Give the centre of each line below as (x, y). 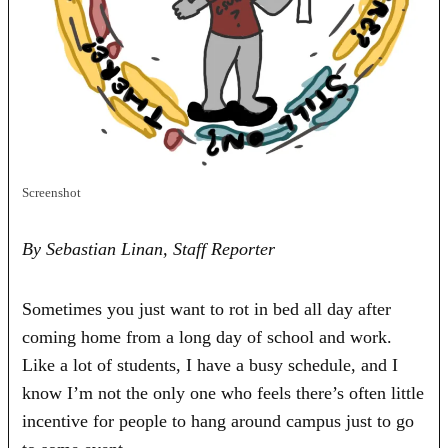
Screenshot (52, 192)
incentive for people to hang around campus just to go (218, 420)
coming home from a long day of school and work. (207, 336)
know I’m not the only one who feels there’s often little (223, 392)
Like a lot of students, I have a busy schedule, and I (210, 364)
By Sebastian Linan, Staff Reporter (149, 248)
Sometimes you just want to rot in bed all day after (207, 308)
